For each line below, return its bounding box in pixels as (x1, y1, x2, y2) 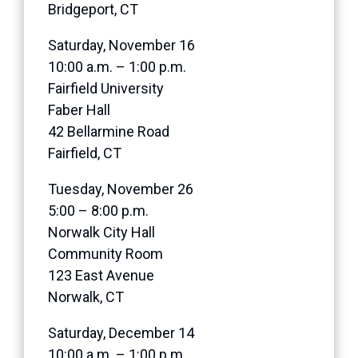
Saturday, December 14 (48, 324, 194, 341)
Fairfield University (48, 79, 164, 97)
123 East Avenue (48, 266, 154, 284)
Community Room (48, 245, 163, 262)
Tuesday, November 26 (48, 180, 193, 197)
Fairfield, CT (48, 144, 121, 161)
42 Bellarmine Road (48, 122, 169, 140)
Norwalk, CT (48, 288, 124, 305)
